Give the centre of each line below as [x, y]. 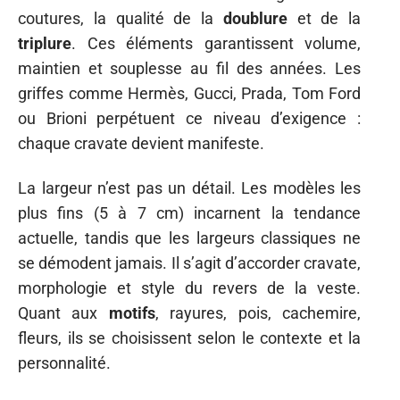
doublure [255, 18]
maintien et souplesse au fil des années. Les [189, 68]
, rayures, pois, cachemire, [258, 313]
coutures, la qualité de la [121, 18]
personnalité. [64, 363]
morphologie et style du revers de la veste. [189, 288]
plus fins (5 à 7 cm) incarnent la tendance [189, 213]
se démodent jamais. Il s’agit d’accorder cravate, [189, 263]
